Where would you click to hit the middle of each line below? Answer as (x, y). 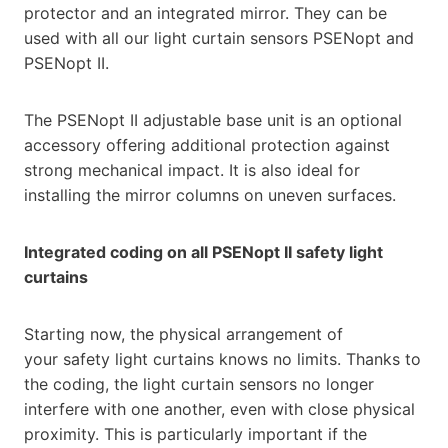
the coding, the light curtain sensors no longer (199, 383)
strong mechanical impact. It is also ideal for (192, 169)
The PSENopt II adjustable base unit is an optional (213, 119)
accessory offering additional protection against (207, 144)
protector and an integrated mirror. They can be (205, 12)
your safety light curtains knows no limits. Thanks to (222, 358)
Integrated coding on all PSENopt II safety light (203, 251)
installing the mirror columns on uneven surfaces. (210, 194)
